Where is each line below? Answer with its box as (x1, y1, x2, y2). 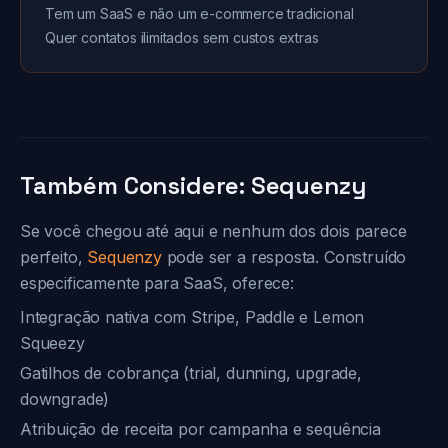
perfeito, (20, 247, 88, 267)
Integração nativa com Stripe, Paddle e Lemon (20, 307, 365, 327)
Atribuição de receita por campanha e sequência (20, 419, 381, 439)
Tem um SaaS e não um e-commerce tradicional (45, 5, 354, 22)
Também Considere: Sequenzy (20, 170, 366, 201)
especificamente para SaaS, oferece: (20, 273, 294, 293)
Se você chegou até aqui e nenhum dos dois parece (20, 221, 407, 241)
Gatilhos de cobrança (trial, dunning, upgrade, (20, 363, 362, 383)
